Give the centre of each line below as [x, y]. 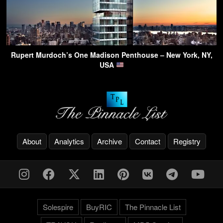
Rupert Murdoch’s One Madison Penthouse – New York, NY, [111, 55]
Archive [110, 141]
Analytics [69, 141]
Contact [148, 141]
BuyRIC [99, 207]
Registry [187, 141]
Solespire [58, 207]
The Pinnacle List [153, 207]
